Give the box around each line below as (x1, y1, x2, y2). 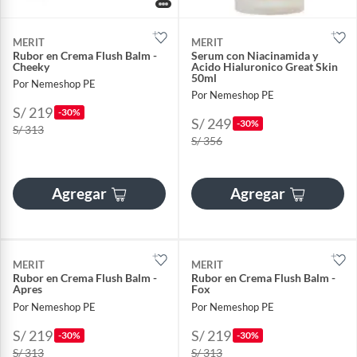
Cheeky (13, 60, 49, 74)
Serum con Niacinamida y (191, 49, 318, 63)
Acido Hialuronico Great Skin (191, 60, 338, 74)
